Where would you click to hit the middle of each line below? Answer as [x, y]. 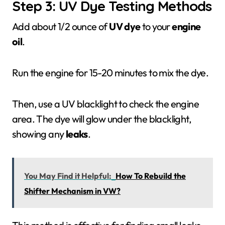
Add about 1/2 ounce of [61, 26]
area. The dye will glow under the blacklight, [102, 119]
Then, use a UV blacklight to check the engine [105, 104]
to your [156, 26]
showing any [39, 134]
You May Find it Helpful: [68, 176]
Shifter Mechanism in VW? [72, 191]
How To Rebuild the [151, 176]
